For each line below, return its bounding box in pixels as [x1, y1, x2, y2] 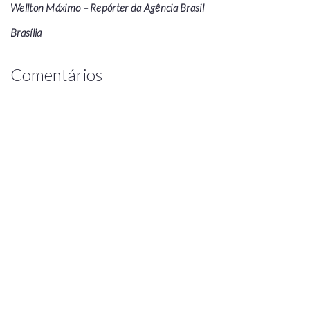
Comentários [10, 64, 102, 85]
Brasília [10, 26, 42, 39]
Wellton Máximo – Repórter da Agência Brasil [10, 1, 204, 15]
